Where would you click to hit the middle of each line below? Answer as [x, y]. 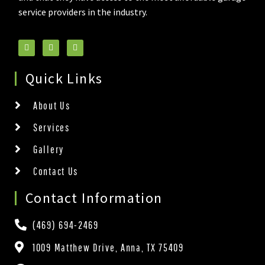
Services [51, 127]
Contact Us [56, 171]
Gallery [49, 149]
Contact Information [94, 198]
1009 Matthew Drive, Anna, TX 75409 [108, 247]
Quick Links [64, 78]
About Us [52, 105]
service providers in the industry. [83, 12]
